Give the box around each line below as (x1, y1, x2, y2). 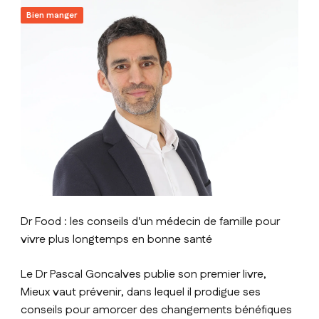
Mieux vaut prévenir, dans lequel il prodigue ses (21, 284, 261, 301)
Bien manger (26, 9, 78, 22)
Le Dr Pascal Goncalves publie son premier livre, (21, 266, 267, 283)
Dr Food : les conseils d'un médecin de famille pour (21, 214, 281, 231)
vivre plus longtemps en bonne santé (21, 231, 213, 249)
